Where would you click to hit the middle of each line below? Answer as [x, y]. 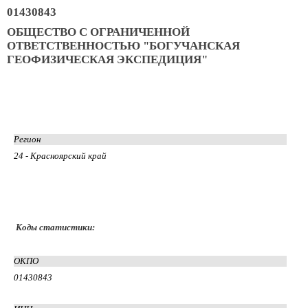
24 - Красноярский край [60, 155]
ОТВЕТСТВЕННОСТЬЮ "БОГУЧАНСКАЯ [123, 45]
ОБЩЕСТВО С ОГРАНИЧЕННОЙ [98, 32]
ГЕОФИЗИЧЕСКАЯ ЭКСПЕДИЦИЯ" [107, 59]
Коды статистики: [55, 227]
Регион [27, 139]
